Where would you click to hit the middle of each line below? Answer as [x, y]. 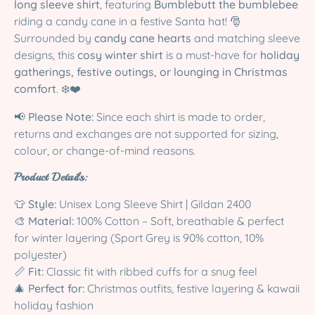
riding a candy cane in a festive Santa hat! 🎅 [128, 21]
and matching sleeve [246, 38]
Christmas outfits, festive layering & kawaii [192, 288]
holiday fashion [54, 305]
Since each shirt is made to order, [179, 116]
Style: [42, 204]
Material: [51, 220]
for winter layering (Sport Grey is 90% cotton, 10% [139, 237]
